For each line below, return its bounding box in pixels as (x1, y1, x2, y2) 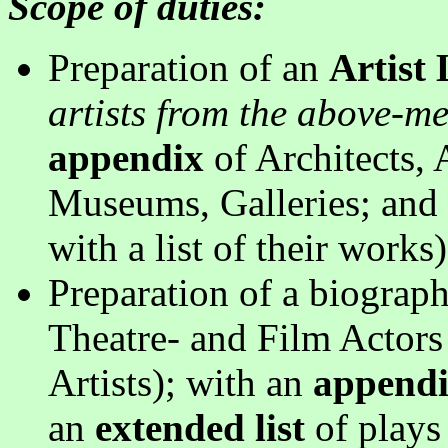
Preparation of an (48, 45, 329, 89)
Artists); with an (48, 360, 313, 404)
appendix (48, 135, 204, 179)
